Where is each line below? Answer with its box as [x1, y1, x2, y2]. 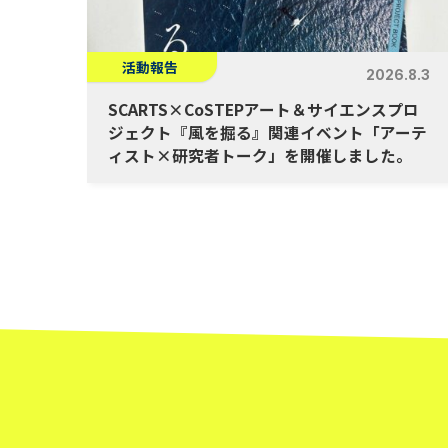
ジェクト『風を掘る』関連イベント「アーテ [107, 120, 427, 144]
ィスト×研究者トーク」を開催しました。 [107, 143, 412, 167]
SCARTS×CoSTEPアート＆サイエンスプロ [107, 97, 419, 121]
